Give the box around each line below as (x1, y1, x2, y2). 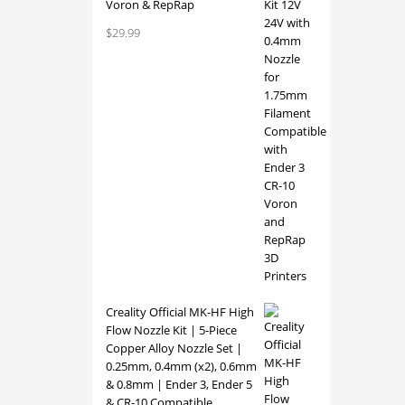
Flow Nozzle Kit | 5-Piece (106, 322, 237, 338)
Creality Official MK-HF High (106, 304, 254, 320)
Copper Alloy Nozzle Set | (106, 340, 242, 356)
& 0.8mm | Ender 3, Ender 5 (106, 376, 252, 392)
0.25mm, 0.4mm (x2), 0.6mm (106, 358, 257, 374)
